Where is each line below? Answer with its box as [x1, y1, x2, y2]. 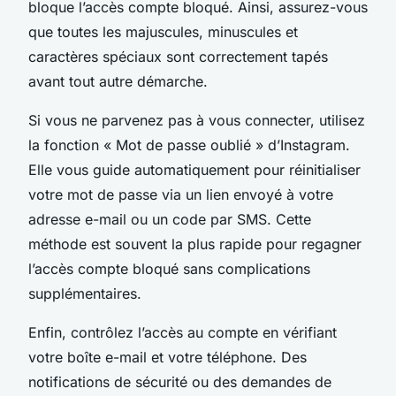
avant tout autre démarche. [28, 72, 208, 90]
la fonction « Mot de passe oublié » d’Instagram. [28, 135, 350, 154]
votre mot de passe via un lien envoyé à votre [28, 185, 333, 203]
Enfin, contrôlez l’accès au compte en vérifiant [28, 323, 337, 341]
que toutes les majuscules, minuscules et [28, 22, 298, 41]
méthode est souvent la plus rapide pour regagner [28, 234, 362, 253]
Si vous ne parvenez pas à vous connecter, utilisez [28, 110, 365, 129]
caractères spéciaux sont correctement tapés [28, 47, 328, 65]
